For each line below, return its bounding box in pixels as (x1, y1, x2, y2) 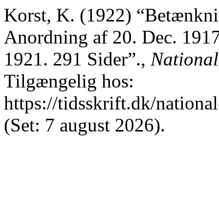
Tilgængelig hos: (4, 70, 134, 91)
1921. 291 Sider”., (4, 48, 151, 69)
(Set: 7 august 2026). (4, 114, 165, 135)
